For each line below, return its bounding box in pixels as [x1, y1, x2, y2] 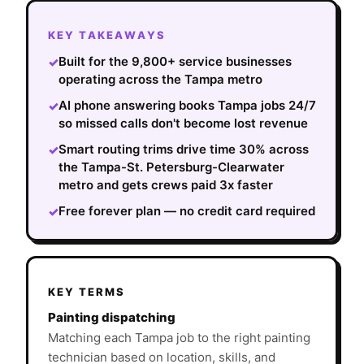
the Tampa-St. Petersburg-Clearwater [58, 159, 284, 175]
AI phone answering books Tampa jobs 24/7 [58, 97, 316, 114]
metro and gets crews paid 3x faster [58, 177, 273, 193]
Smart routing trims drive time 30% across [58, 141, 309, 158]
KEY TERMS [48, 284, 125, 298]
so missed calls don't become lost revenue [58, 115, 308, 132]
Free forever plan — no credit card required [58, 203, 315, 219]
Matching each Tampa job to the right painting [48, 329, 310, 345]
